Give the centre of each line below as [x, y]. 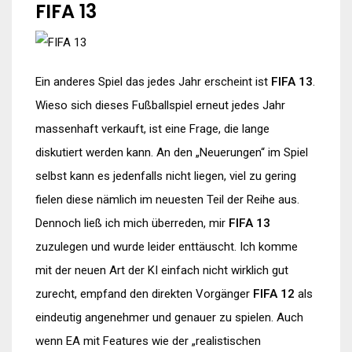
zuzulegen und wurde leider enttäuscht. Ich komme [167, 247]
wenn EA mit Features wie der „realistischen [148, 341]
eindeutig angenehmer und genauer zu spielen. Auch [169, 318]
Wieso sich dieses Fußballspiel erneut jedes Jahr [160, 106]
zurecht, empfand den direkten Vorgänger [144, 294]
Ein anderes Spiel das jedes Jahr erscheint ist [153, 82]
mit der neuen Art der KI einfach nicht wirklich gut [162, 271]
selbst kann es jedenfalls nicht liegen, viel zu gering [166, 176]
